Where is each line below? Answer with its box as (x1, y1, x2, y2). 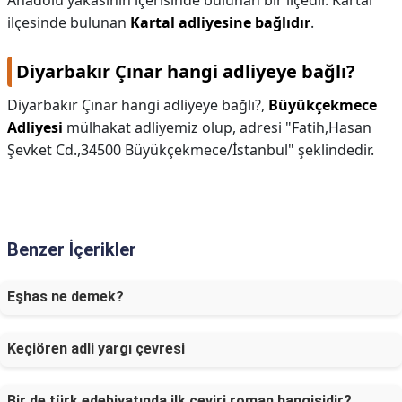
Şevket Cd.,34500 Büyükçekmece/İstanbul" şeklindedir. (7, 140, 374, 160)
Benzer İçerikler (7, 239, 136, 260)
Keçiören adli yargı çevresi (7, 340, 185, 357)
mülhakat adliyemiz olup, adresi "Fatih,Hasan (63, 118, 371, 137)
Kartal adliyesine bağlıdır (130, 13, 310, 32)
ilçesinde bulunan (7, 13, 130, 32)
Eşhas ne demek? (7, 288, 124, 305)
